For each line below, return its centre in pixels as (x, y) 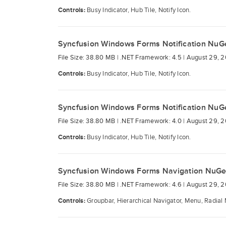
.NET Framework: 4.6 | (153, 185)
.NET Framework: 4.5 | (153, 58)
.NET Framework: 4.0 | (153, 121)
